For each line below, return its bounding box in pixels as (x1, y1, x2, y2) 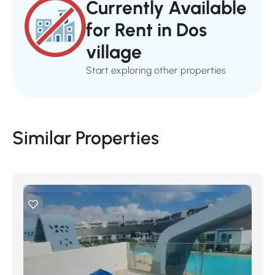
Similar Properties (12, 126, 159, 149)
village (86, 41, 142, 63)
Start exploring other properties (86, 64, 226, 76)
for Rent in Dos (86, 18, 207, 41)
